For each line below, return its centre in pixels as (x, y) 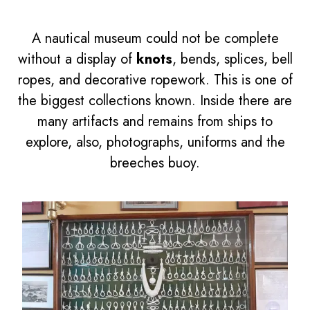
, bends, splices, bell (232, 59)
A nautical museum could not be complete (155, 38)
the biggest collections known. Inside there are (155, 100)
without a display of (77, 59)
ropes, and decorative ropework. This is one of (155, 80)
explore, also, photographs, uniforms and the (155, 142)
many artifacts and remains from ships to (155, 121)
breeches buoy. (155, 163)
